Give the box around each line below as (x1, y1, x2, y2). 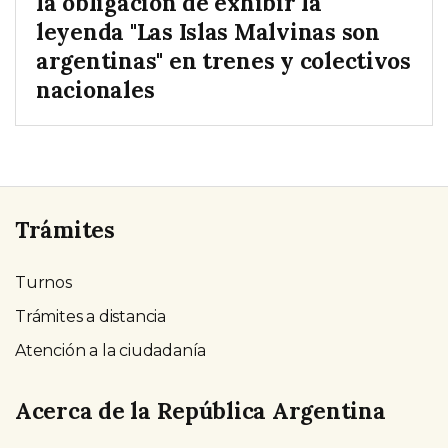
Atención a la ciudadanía (15, 340, 207, 360)
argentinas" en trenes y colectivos (36, 45, 411, 75)
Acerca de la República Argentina (15, 396, 386, 426)
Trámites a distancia (15, 306, 166, 326)
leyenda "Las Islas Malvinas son (36, 16, 380, 46)
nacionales (36, 74, 155, 104)
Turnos (15, 272, 72, 292)
